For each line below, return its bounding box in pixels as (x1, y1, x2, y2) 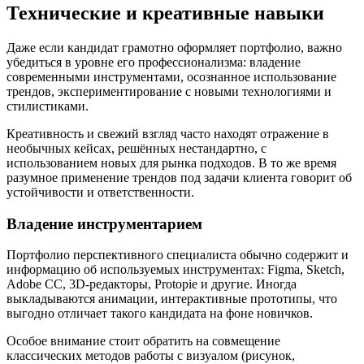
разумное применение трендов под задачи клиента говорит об (6, 170, 352, 184)
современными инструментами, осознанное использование (6, 69, 336, 84)
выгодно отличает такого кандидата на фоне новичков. (6, 306, 313, 321)
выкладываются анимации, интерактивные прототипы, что (6, 292, 337, 306)
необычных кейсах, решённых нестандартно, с (6, 141, 266, 155)
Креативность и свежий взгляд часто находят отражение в (6, 126, 329, 141)
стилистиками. (6, 98, 89, 113)
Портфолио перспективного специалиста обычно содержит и (6, 248, 349, 262)
